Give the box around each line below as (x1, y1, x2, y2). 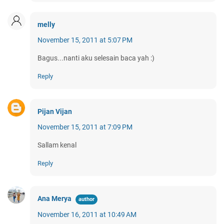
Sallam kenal (37, 141, 76, 149)
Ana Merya (37, 194, 71, 203)
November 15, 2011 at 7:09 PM (37, 123, 132, 131)
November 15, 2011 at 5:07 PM (37, 36, 132, 44)
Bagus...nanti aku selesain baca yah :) (37, 54, 154, 62)
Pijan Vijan (37, 107, 72, 116)
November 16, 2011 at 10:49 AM (37, 210, 136, 219)
